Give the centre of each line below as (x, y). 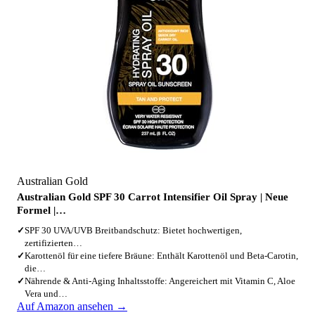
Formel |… (41, 210)
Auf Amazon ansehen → (72, 306)
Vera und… (46, 294)
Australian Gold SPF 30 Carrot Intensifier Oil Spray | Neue (153, 197)
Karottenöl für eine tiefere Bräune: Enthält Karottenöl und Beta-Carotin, (161, 256)
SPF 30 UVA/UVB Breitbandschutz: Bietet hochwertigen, (133, 230)
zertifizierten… (53, 243)
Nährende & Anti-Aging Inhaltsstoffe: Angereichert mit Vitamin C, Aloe (160, 281)
